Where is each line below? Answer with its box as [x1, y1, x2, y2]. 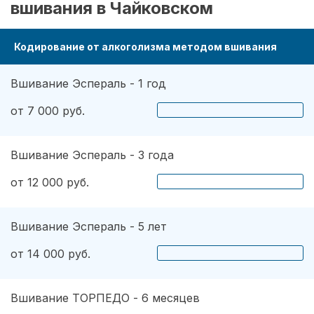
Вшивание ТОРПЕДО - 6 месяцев [11, 290, 200, 305]
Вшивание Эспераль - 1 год [11, 76, 166, 90]
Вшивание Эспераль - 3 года [11, 147, 174, 162]
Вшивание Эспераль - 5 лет [11, 219, 167, 233]
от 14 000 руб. [11, 246, 90, 261]
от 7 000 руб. [11, 103, 85, 118]
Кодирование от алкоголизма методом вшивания [14, 40, 277, 53]
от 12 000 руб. [11, 175, 89, 189]
